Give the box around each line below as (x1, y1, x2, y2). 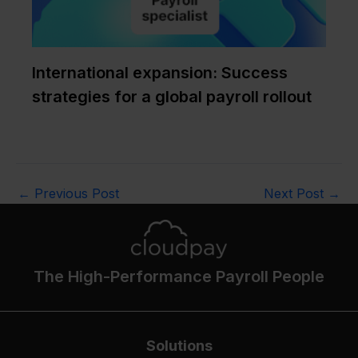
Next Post (264, 185, 328, 202)
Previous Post (30, 185, 119, 202)
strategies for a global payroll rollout (32, 86, 312, 106)
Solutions (145, 336, 213, 354)
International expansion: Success (32, 62, 288, 82)
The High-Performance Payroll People (34, 266, 324, 286)
